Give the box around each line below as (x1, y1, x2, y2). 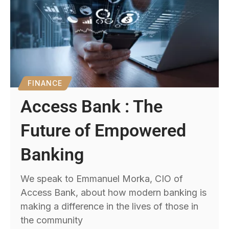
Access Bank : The (20, 96, 163, 117)
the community (20, 215, 83, 226)
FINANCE (28, 79, 63, 88)
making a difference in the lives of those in (20, 201, 199, 212)
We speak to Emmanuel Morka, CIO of (20, 173, 184, 185)
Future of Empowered (20, 120, 187, 141)
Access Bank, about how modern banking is (20, 187, 207, 198)
